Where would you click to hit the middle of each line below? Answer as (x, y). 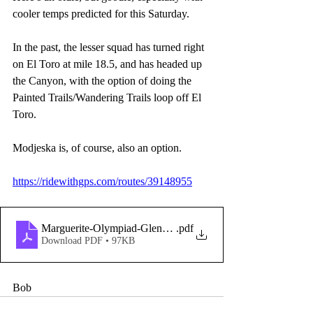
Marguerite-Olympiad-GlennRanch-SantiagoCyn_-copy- (166, 228)
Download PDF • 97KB (88, 241)
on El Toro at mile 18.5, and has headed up (109, 64)
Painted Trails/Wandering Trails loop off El (108, 97)
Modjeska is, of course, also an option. (99, 148)
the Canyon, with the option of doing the (103, 81)
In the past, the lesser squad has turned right (110, 47)
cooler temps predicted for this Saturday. (102, 14)
